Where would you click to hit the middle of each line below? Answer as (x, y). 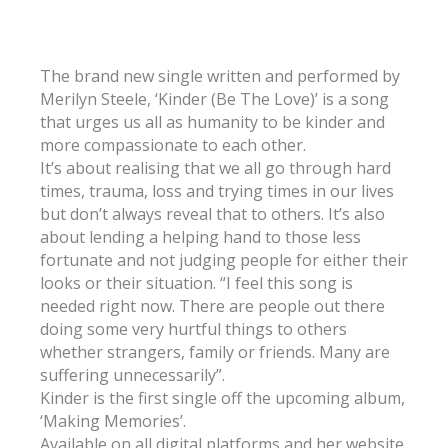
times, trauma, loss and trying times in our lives (217, 190)
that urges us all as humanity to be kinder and (212, 121)
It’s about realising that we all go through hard (215, 167)
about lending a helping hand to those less (200, 236)
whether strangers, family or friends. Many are (215, 351)
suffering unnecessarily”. (132, 374)
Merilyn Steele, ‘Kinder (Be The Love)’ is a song (214, 98)
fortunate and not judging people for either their (224, 259)
